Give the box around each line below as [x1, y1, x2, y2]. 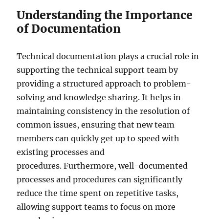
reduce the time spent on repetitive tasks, [17, 188, 179, 198]
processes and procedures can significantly [17, 175, 183, 185]
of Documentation [17, 22, 121, 36]
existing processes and [17, 147, 105, 157]
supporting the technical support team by [17, 65, 178, 75]
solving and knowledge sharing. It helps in [17, 92, 181, 103]
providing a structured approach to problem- [17, 79, 192, 89]
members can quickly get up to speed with [17, 133, 180, 144]
